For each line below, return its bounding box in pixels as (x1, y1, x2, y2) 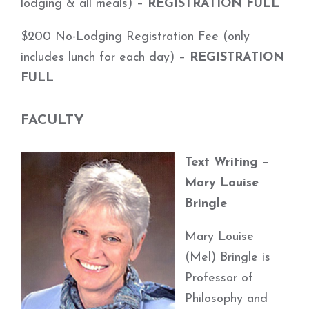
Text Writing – (185, 156, 269, 169)
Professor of (185, 272, 253, 285)
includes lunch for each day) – (21, 51, 190, 64)
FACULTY (21, 114, 84, 128)
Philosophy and (185, 292, 268, 306)
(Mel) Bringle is (185, 251, 270, 264)
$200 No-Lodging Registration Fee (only (21, 30, 250, 43)
